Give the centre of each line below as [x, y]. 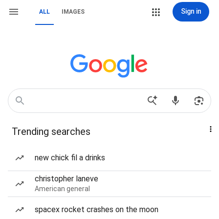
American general [62, 189]
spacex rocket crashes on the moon [97, 209]
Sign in [191, 11]
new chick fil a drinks [70, 158]
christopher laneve [66, 179]
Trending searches [51, 131]
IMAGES [73, 12]
